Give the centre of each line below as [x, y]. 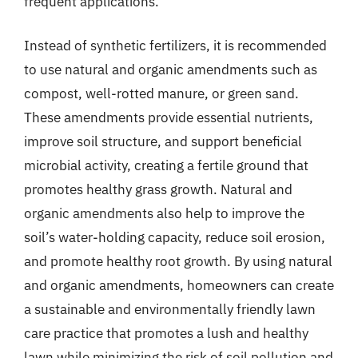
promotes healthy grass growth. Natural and [158, 189]
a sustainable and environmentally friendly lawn [170, 309]
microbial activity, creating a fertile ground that [166, 165]
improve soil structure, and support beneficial [163, 141]
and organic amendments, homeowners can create [179, 285]
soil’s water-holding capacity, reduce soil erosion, [175, 237]
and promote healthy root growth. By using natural [178, 261]
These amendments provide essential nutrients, [169, 117]
